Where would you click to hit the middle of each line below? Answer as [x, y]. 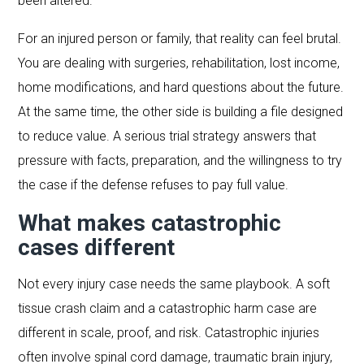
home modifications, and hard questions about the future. [181, 87]
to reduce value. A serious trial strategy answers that [167, 136]
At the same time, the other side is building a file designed [181, 111]
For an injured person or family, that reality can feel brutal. [180, 38]
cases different [97, 247]
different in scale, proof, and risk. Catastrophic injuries [169, 332]
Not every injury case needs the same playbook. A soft [174, 284]
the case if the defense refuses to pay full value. [154, 184]
